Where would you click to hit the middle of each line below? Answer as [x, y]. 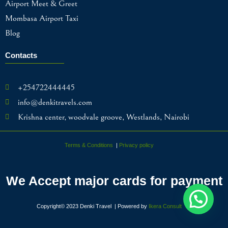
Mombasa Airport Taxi [42, 18]
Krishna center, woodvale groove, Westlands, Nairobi [103, 117]
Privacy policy [136, 145]
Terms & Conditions [89, 145]
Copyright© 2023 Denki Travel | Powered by [92, 206]
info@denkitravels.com [55, 102]
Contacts [21, 55]
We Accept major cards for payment [114, 180]
